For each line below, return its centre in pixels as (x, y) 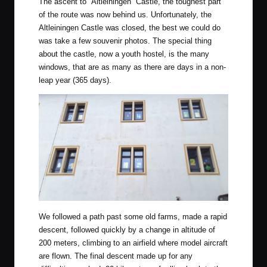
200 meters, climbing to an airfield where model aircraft (133, 243)
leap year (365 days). (75, 80)
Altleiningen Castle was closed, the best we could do (130, 28)
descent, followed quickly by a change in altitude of (127, 230)
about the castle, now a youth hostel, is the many (124, 54)
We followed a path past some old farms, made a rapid (133, 217)
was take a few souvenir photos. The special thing (125, 41)
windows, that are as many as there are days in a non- (132, 67)
